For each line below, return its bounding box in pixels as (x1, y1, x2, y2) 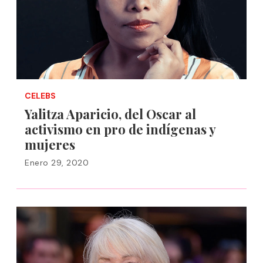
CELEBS (25, 90, 56, 101)
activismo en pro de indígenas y (25, 120, 215, 138)
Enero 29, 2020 (25, 157, 89, 168)
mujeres (25, 136, 75, 153)
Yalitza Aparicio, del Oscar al (25, 105, 196, 123)
